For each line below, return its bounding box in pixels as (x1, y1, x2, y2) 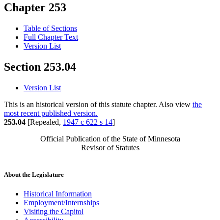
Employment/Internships (24, 198, 99, 207)
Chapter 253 (4, 1, 66, 14)
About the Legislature (4, 171, 64, 179)
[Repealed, (26, 118, 63, 127)
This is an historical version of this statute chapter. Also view (4, 100, 192, 109)
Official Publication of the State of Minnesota (40, 135, 180, 143)
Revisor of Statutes (81, 143, 139, 152)
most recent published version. (4, 109, 98, 118)
